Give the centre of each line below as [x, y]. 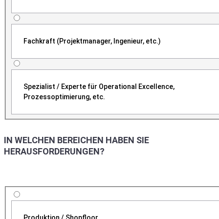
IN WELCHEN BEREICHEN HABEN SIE [77, 140]
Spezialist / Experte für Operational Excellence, [99, 87]
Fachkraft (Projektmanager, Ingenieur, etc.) [92, 41]
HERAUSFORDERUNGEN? [54, 151]
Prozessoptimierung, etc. [64, 97]
